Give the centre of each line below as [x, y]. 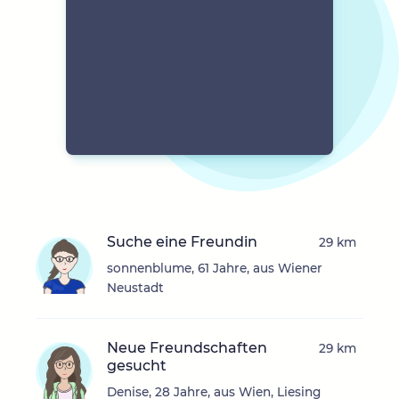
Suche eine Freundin [182, 242]
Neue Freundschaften [187, 348]
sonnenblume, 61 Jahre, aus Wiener [215, 269]
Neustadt [135, 288]
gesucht [137, 366]
